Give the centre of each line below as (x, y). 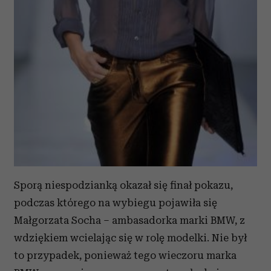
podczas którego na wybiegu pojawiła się (116, 202)
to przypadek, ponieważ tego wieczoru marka (125, 255)
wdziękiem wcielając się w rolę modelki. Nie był (130, 237)
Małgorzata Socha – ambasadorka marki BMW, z (129, 220)
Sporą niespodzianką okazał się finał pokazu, (123, 185)
